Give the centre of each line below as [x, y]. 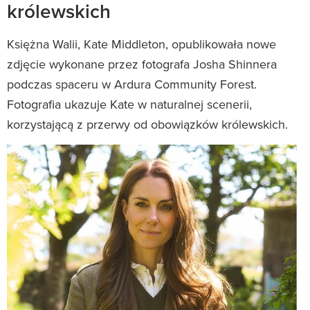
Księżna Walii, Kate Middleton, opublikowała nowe [142, 44]
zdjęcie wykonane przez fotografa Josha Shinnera [142, 64]
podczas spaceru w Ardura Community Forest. [132, 84]
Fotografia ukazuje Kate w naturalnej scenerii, [129, 104]
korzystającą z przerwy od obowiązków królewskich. [147, 124]
